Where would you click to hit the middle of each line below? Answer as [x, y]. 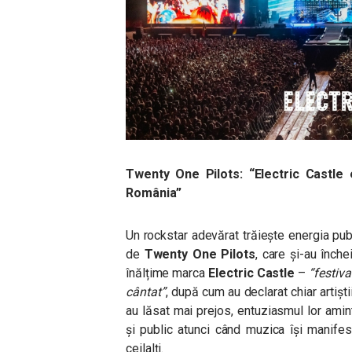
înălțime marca [167, 273]
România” [154, 193]
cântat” [146, 292]
